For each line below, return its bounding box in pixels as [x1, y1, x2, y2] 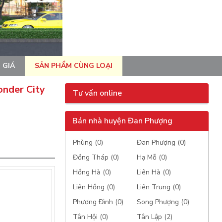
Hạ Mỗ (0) [137, 153, 167, 162]
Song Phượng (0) [137, 197, 190, 207]
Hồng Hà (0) [73, 167, 111, 177]
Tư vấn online [72, 88, 122, 99]
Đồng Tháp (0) [73, 153, 119, 162]
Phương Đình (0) [73, 197, 124, 207]
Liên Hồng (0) [73, 182, 115, 192]
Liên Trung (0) [137, 182, 181, 192]
